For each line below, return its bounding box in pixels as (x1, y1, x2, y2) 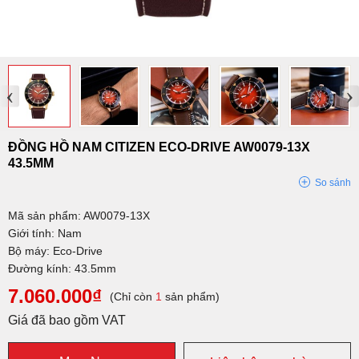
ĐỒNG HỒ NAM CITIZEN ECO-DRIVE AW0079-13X (8, 139, 310, 154)
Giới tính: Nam (8, 226, 82, 240)
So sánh (315, 176, 351, 188)
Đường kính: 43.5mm (8, 261, 116, 275)
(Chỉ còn (110, 289, 155, 303)
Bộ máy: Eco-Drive (8, 244, 103, 257)
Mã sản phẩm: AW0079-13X (8, 208, 150, 222)
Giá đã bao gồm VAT (8, 313, 126, 327)
